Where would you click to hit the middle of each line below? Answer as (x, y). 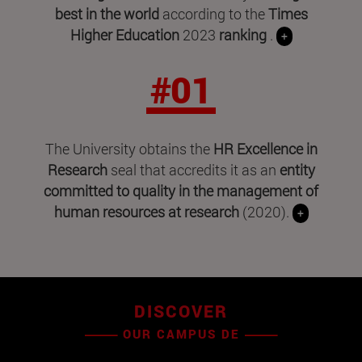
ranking (244, 34)
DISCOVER (181, 311)
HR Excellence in (265, 148)
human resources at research (148, 211)
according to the (215, 13)
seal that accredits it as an (193, 169)
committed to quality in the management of (181, 190)
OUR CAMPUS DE (181, 334)
